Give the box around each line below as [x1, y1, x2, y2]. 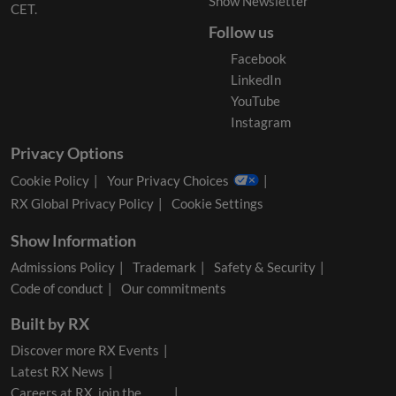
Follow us [209, 22, 274, 42]
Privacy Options [11, 143, 124, 164]
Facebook [231, 50, 286, 67]
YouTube [231, 93, 280, 110]
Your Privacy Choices [107, 171, 229, 188]
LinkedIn [231, 72, 281, 88]
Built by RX [11, 314, 89, 334]
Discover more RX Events [11, 342, 159, 359]
